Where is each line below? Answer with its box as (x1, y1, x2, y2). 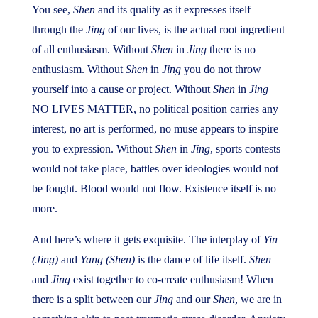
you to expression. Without (31, 143, 155, 155)
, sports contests (209, 143, 280, 155)
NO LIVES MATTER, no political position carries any (31, 103, 278, 115)
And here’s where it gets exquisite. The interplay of (31, 234, 263, 246)
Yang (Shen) (79, 253, 135, 265)
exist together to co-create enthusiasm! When (70, 273, 273, 285)
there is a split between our (31, 293, 154, 305)
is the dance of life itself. (134, 253, 249, 265)
